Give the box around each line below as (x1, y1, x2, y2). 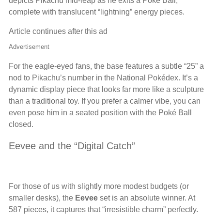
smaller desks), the (9, 194, 75, 202)
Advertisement (9, 43, 49, 51)
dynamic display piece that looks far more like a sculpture (9, 85, 204, 94)
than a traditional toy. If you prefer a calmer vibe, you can (9, 97, 201, 106)
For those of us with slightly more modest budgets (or (9, 182, 189, 191)
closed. (9, 120, 33, 129)
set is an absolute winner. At (98, 194, 195, 202)
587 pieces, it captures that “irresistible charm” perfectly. (9, 205, 198, 214)
